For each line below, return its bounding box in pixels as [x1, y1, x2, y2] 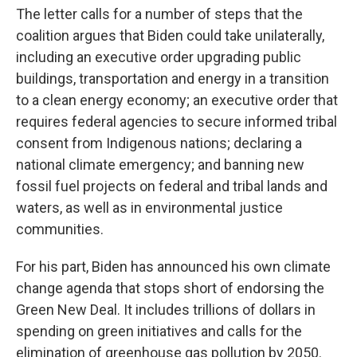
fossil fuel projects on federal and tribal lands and [16, 178, 328, 194]
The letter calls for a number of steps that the [16, 6, 303, 22]
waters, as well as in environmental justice [16, 199, 283, 216]
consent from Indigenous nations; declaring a [16, 135, 302, 151]
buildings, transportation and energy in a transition [16, 70, 329, 87]
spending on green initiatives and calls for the [16, 323, 302, 339]
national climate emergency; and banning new [16, 156, 304, 173]
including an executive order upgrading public [16, 49, 301, 65]
